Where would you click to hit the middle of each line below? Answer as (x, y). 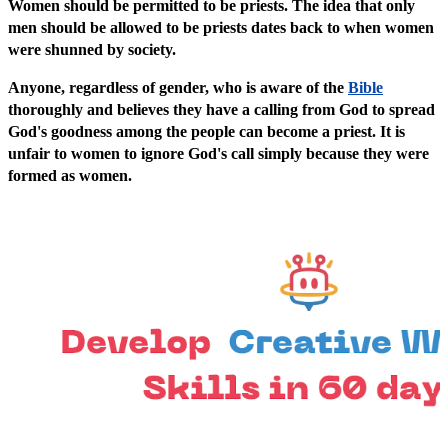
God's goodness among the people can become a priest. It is (206, 132)
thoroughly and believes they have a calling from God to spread (221, 110)
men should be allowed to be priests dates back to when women (221, 28)
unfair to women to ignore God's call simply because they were (218, 154)
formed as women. (72, 176)
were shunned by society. (94, 50)
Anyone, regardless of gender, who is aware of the (178, 88)
